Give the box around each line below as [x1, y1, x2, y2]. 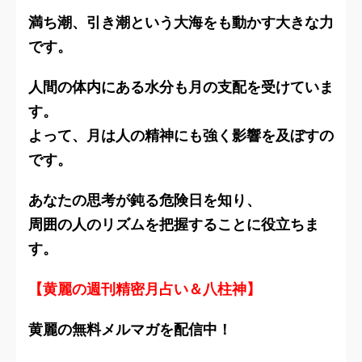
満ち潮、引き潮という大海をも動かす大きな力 [28, 14, 334, 32]
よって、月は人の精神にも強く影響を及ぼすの [28, 127, 334, 145]
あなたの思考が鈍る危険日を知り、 [28, 192, 261, 209]
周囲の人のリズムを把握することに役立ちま [28, 216, 319, 234]
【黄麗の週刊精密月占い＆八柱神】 [28, 280, 261, 298]
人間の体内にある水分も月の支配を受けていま [28, 78, 334, 96]
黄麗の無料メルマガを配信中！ [28, 321, 232, 339]
